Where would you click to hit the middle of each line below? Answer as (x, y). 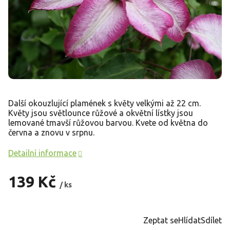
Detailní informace (42, 153)
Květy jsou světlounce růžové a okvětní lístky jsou (101, 113)
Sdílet (211, 220)
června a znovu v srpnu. (51, 132)
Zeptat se (161, 220)
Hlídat (189, 220)
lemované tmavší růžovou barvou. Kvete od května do (108, 122)
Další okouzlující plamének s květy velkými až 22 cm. (104, 103)
